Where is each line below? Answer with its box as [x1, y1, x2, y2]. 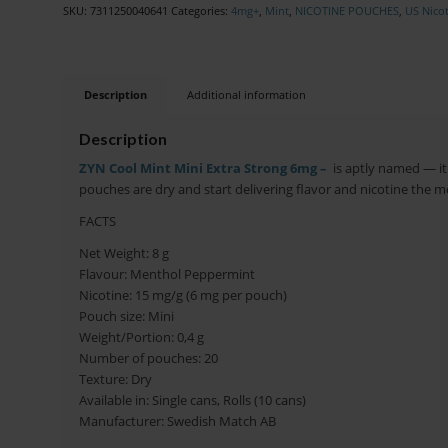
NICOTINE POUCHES [294, 3, 399, 18]
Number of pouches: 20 [78, 349, 218, 368]
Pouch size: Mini [78, 307, 174, 326]
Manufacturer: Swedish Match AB [78, 412, 276, 431]
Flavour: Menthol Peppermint [78, 265, 255, 284]
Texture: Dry [78, 370, 152, 389]
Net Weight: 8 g [78, 244, 169, 263]
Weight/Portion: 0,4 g [78, 328, 204, 347]
